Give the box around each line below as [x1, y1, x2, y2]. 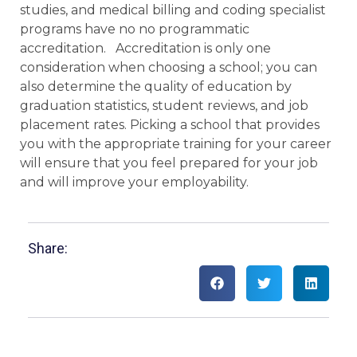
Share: [28, 239, 68, 257]
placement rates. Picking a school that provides [20, 116, 320, 132]
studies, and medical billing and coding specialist [20, 2, 326, 18]
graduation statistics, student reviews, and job [20, 97, 308, 113]
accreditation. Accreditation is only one [20, 40, 271, 56]
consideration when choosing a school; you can [20, 59, 317, 75]
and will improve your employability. [20, 174, 249, 190]
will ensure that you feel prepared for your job [20, 155, 318, 171]
